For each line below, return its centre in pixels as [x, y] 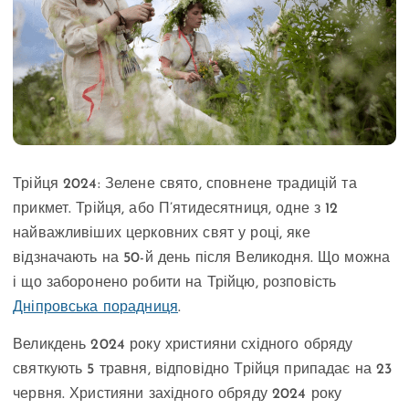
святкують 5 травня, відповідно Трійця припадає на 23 [203, 369]
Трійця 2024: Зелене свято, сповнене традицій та [185, 184]
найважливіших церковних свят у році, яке [162, 233]
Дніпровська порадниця [96, 307]
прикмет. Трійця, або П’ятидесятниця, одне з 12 [176, 209]
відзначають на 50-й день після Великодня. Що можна [202, 258]
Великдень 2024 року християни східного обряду [183, 345]
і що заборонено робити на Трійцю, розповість [175, 283]
